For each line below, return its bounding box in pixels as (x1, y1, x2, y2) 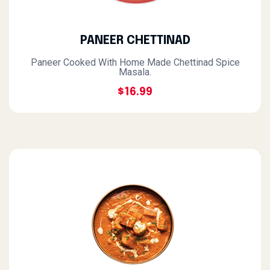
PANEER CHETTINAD (80, 34, 190, 47)
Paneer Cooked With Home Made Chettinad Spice (30, 57, 240, 68)
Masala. (119, 66, 151, 78)
